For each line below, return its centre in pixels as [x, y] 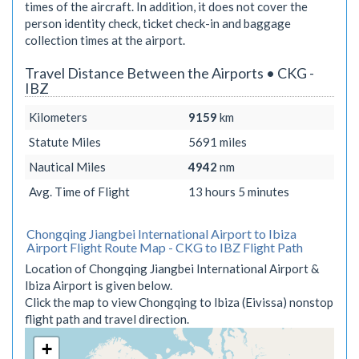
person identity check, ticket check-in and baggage [158, 23]
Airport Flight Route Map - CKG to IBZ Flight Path [165, 247]
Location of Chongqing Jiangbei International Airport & [172, 268]
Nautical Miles [67, 167]
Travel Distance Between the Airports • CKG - [169, 73]
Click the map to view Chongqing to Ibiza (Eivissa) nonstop [179, 302]
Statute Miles [65, 142]
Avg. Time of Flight [79, 192]
